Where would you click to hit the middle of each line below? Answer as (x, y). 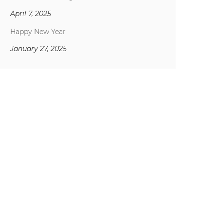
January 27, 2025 (38, 49)
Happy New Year (38, 32)
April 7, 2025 (31, 14)
